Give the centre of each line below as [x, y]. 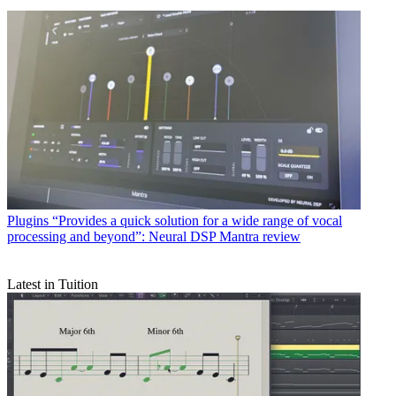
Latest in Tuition [53, 284]
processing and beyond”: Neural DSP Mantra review [154, 236]
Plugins [28, 220]
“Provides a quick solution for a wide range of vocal [197, 220]
